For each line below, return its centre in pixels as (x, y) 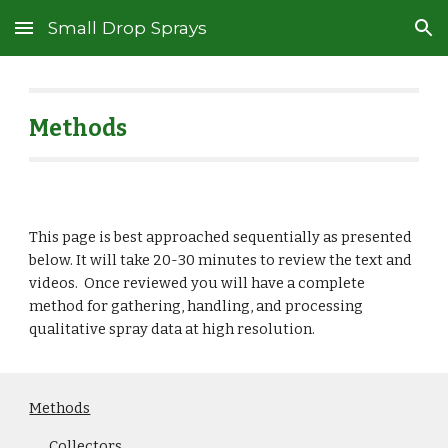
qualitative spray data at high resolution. (174, 329)
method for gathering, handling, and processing (196, 306)
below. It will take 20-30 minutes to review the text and (221, 260)
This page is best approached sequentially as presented (221, 237)
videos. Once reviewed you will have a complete (197, 283)
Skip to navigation (369, 37)
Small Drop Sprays (127, 27)
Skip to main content (87, 37)
